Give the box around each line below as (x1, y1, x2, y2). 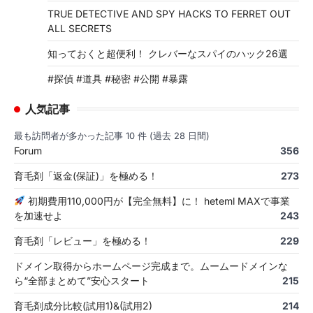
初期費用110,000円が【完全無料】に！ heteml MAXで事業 (24, 194, 290, 207)
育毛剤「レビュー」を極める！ (14, 234, 151, 247)
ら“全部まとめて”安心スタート (14, 274, 150, 286)
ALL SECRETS (48, 22, 112, 34)
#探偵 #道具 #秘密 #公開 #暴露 (48, 72, 188, 85)
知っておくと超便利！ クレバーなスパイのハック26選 (48, 47, 288, 59)
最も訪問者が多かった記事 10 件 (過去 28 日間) (14, 130, 210, 141)
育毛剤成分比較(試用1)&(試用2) (14, 299, 152, 312)
